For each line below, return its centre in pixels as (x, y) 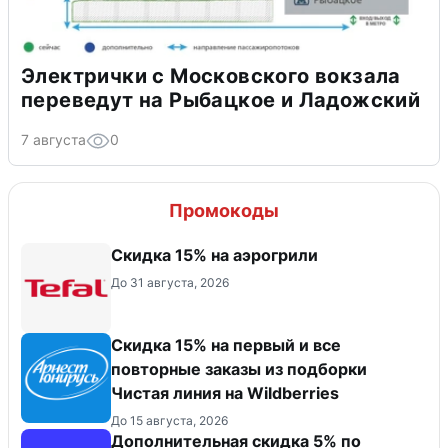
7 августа (53, 139)
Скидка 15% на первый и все (226, 344)
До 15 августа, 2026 (169, 420)
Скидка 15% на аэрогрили (214, 254)
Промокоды (224, 210)
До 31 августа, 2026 (170, 282)
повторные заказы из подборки (239, 368)
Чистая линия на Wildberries (225, 392)
